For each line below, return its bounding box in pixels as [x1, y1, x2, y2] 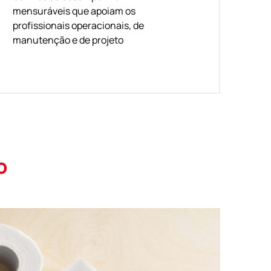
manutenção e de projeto [13, 33, 124, 47]
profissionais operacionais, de [13, 18, 145, 32]
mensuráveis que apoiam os [13, 4, 136, 18]
